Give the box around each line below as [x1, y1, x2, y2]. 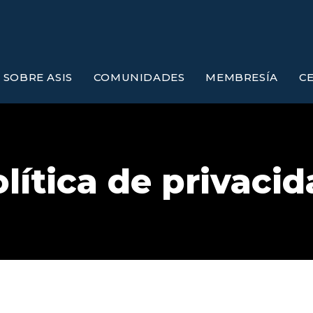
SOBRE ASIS [3, 71, 73, 84]
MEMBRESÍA [205, 71, 278, 84]
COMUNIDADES [93, 71, 185, 84]
